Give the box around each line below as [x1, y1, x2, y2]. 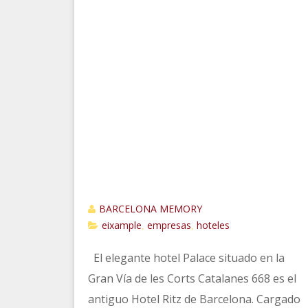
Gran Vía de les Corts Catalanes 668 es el [87, 270, 296, 286]
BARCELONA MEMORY [98, 201, 202, 215]
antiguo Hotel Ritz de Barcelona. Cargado [87, 291, 300, 307]
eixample [101, 218, 142, 232]
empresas [146, 218, 191, 232]
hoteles [196, 218, 230, 232]
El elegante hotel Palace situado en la [87, 250, 285, 265]
